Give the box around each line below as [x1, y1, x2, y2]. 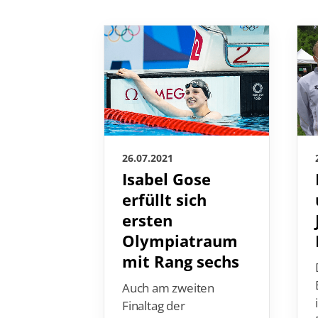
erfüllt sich [122, 189, 207, 212]
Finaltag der [122, 297, 185, 314]
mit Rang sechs [122, 251, 239, 273]
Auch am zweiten [122, 280, 215, 297]
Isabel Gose [122, 168, 211, 191]
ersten [122, 209, 172, 232]
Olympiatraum [122, 230, 238, 253]
